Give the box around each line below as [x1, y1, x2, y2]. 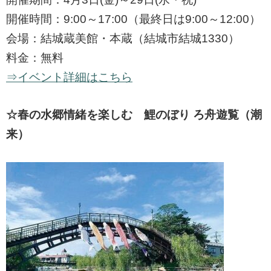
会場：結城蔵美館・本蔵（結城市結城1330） [6, 32, 240, 45]
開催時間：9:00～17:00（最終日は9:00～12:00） [6, 13, 261, 26]
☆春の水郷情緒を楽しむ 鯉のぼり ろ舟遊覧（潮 [6, 108, 262, 122]
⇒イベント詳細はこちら [6, 71, 132, 84]
